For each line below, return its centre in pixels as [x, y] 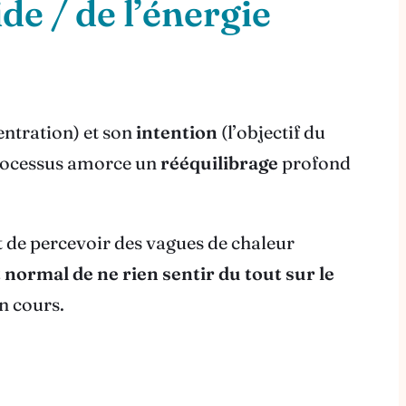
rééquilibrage [219, 163]
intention [176, 132]
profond [314, 163]
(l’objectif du [271, 132]
